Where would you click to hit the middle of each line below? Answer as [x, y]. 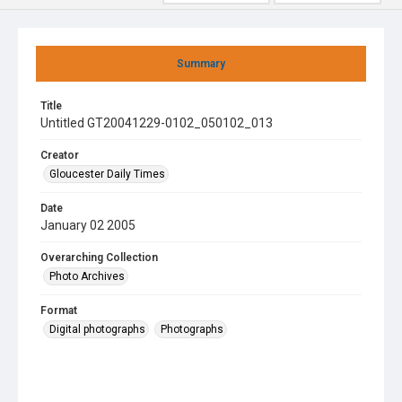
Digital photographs [97, 329]
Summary [201, 64]
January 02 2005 [88, 225]
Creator [60, 155]
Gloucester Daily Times [107, 174]
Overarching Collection [99, 258]
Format [59, 310]
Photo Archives [87, 276]
